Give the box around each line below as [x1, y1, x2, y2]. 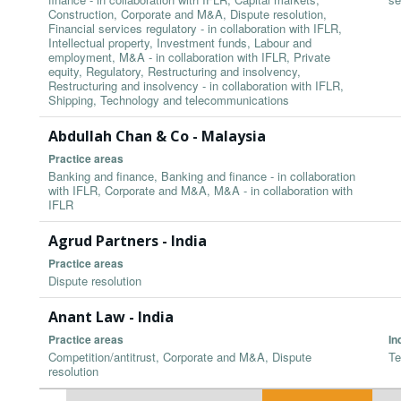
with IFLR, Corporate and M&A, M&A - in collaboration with [48, 182, 353, 200]
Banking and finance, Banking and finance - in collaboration [48, 167, 355, 185]
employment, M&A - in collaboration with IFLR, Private [48, 48, 330, 66]
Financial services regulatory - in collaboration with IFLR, [48, 20, 342, 38]
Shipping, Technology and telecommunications [48, 91, 289, 109]
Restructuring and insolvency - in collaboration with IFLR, [48, 77, 344, 95]
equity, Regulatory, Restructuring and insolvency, [48, 63, 301, 81]
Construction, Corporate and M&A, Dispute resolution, [48, 5, 327, 23]
